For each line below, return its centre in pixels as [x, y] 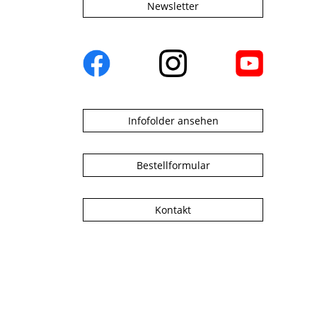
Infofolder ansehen [173, 120]
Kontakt [173, 209]
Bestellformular [173, 165]
